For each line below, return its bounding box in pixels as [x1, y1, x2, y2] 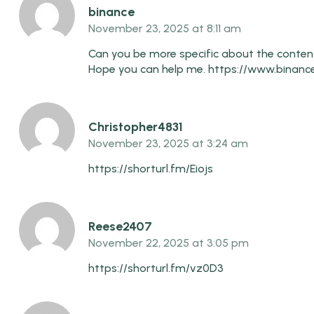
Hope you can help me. [88, 62, 208, 76]
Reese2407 [88, 218, 152, 234]
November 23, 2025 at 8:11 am [88, 21, 241, 35]
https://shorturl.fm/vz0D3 [88, 261, 224, 275]
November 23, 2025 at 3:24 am [88, 136, 248, 150]
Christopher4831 [88, 118, 183, 135]
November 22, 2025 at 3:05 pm [88, 235, 249, 250]
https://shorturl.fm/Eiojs [88, 161, 213, 175]
